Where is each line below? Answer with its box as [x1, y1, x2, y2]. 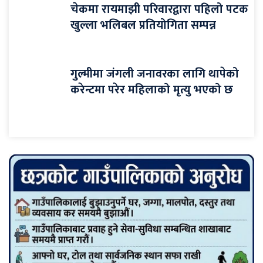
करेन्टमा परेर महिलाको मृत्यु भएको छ [70, 79, 236, 100]
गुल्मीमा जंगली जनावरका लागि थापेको [70, 63, 239, 84]
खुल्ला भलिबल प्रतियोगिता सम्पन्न [70, 15, 216, 35]
